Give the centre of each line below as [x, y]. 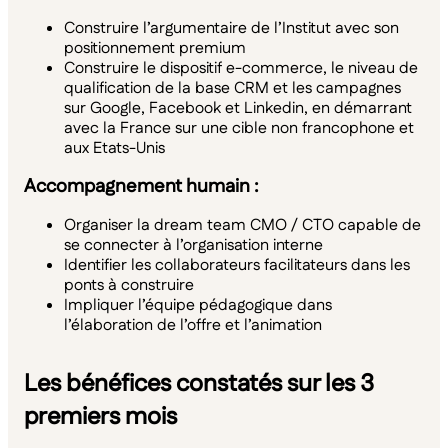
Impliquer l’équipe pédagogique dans [198, 306]
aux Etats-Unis [114, 148]
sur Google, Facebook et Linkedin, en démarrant [238, 108]
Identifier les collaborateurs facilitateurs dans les [237, 266]
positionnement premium [155, 48]
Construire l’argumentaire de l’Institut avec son [231, 28]
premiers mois [100, 417]
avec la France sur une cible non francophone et [239, 128]
